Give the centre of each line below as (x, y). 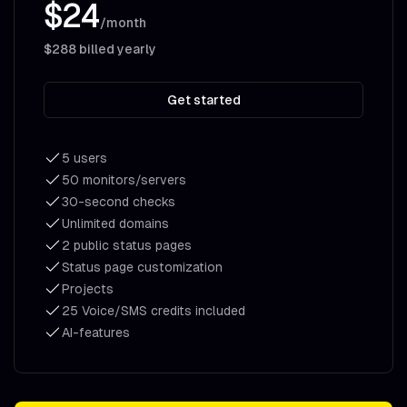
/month (124, 23)
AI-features (96, 333)
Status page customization (142, 267)
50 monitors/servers (124, 180)
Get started (203, 100)
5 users (84, 158)
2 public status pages (127, 245)
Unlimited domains (115, 223)
